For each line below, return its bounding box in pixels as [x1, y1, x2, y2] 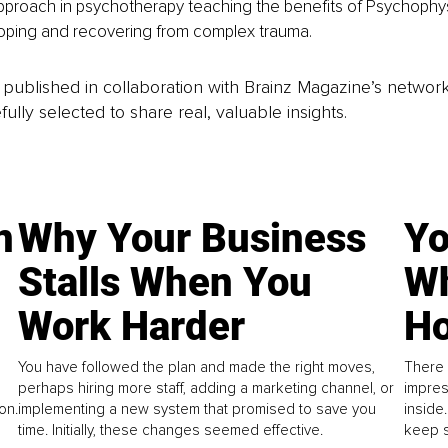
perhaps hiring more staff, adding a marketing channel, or [18, 379, 395, 398]
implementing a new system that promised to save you [18, 400, 377, 419]
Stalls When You [18, 259, 313, 307]
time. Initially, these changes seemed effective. [18, 421, 324, 440]
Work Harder [18, 303, 246, 351]
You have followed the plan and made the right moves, [18, 358, 376, 377]
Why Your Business [18, 215, 367, 263]
